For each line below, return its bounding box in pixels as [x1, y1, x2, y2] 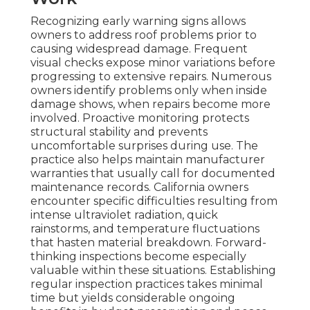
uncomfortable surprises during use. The [30, 139, 258, 153]
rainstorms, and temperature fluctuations [30, 222, 259, 236]
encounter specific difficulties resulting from [30, 194, 277, 208]
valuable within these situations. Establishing [30, 264, 276, 277]
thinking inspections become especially [30, 250, 246, 264]
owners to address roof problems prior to [30, 28, 257, 42]
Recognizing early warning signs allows [30, 15, 246, 28]
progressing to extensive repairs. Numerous [30, 70, 271, 84]
